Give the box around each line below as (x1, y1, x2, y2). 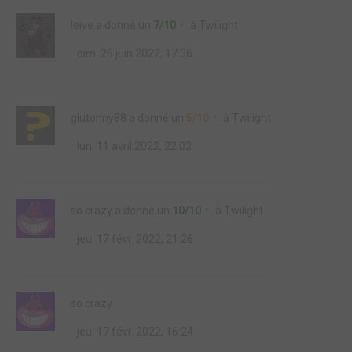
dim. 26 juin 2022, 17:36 (75, 47, 192, 60)
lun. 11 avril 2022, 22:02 (75, 140, 192, 153)
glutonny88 (71, 112, 126, 125)
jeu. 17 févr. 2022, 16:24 (75, 325, 193, 339)
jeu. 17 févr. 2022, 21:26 (75, 233, 193, 246)
